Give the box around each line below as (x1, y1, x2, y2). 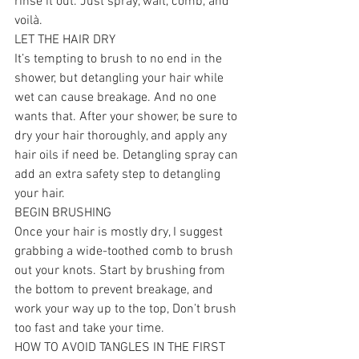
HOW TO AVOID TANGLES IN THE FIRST (14, 339, 228, 356)
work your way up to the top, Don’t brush (14, 301, 240, 317)
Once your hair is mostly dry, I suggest (14, 224, 226, 240)
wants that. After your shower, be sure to (14, 108, 240, 125)
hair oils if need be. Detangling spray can (14, 147, 241, 163)
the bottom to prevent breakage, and (14, 281, 216, 298)
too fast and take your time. (14, 320, 164, 337)
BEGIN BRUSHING (14, 204, 111, 221)
